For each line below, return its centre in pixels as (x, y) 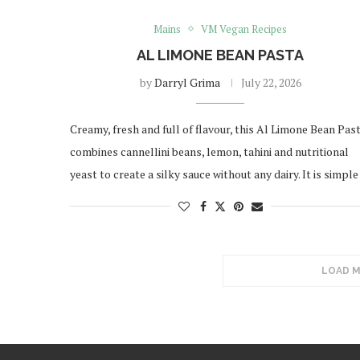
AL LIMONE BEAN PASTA (221, 55)
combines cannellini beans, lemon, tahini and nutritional (209, 151)
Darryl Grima (187, 82)
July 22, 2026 (271, 82)
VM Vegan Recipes (244, 29)
